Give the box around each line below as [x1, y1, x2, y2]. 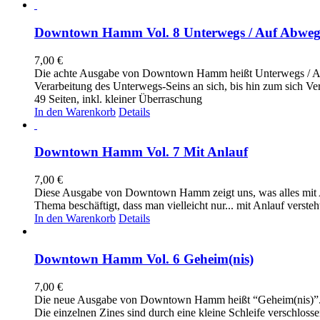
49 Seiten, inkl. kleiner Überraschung [34, 92, 202, 105]
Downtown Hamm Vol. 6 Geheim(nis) [34, 251, 254, 266]
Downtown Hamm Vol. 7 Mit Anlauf [34, 144, 248, 160]
